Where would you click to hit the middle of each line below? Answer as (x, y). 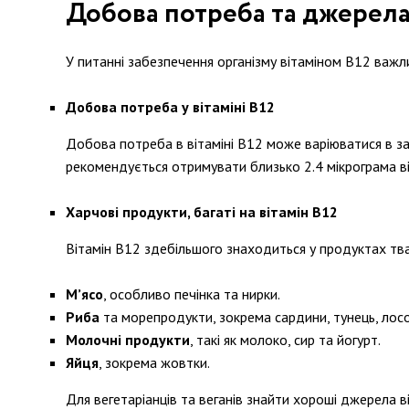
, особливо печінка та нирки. (192, 294)
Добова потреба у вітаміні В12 (170, 107)
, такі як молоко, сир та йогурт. (285, 340)
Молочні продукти (128, 340)
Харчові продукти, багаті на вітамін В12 (202, 212)
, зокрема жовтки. (154, 362)
